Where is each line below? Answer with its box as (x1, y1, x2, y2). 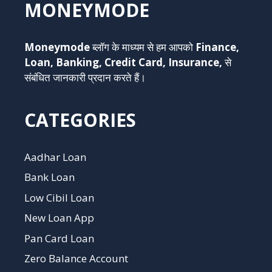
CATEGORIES (24, 107, 136, 132)
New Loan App (24, 211, 94, 225)
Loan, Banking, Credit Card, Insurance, (24, 55, 222, 69)
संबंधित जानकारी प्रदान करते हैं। (24, 70, 146, 84)
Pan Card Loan (24, 231, 94, 245)
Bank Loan (24, 170, 75, 185)
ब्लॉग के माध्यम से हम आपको (90, 39, 195, 54)
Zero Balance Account (24, 251, 128, 266)
